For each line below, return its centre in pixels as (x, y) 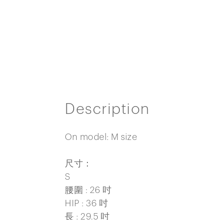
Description (107, 109)
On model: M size (101, 137)
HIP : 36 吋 (86, 203)
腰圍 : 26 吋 (88, 190)
